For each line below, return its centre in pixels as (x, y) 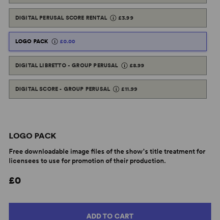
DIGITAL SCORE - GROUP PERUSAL (63, 89)
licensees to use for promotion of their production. (87, 160)
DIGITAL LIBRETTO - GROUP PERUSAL (67, 65)
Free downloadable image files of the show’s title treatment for (107, 151)
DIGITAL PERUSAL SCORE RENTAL (61, 17)
